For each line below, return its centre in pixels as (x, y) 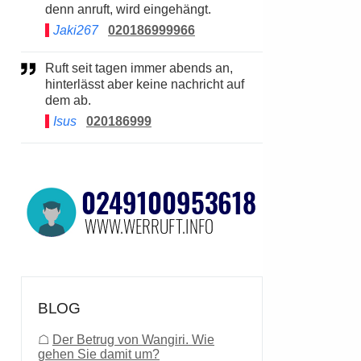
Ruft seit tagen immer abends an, (50, 68)
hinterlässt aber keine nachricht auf (145, 84)
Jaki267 (76, 30)
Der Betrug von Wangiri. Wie (133, 340)
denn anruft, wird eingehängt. (128, 9)
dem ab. (68, 100)
